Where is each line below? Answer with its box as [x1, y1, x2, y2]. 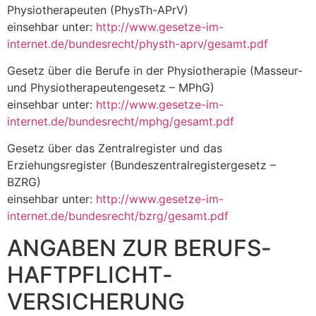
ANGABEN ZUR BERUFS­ [7, 233, 271, 262]
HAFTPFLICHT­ [7, 260, 172, 288]
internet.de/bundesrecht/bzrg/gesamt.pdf [7, 209, 229, 224]
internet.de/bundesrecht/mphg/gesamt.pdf [7, 114, 234, 128]
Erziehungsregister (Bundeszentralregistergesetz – [7, 158, 276, 173]
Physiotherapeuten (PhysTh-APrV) [7, 2, 188, 17]
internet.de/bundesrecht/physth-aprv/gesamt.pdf [7, 36, 268, 51]
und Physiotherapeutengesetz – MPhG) [7, 80, 214, 95]
